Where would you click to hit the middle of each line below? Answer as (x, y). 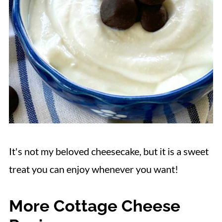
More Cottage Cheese (94, 206)
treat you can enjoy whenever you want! (93, 169)
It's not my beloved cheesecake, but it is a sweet (109, 151)
